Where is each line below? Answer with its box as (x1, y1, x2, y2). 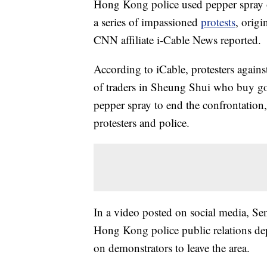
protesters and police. (94, 115, 190, 130)
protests (201, 14, 235, 29)
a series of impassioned (94, 14, 201, 29)
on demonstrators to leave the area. (94, 240, 250, 255)
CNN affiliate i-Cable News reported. (94, 32, 261, 47)
